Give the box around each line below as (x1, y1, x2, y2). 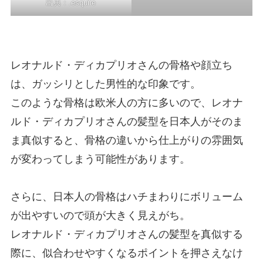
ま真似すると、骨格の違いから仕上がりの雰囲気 (10, 134, 243, 146)
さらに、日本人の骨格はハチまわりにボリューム (10, 190, 243, 203)
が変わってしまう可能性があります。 (10, 153, 190, 165)
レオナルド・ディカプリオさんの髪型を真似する (10, 228, 243, 240)
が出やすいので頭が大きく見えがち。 (10, 209, 190, 221)
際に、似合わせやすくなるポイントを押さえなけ (10, 247, 243, 259)
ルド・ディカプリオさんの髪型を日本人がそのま (10, 115, 243, 127)
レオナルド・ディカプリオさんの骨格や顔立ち (10, 59, 232, 71)
